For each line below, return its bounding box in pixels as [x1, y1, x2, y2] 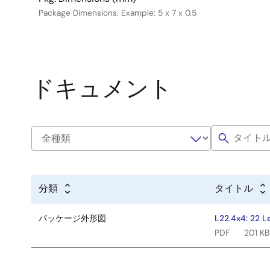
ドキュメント [31, 74, 172, 104]
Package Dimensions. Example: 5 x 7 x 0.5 [39, 8, 196, 18]
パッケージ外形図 [39, 213, 106, 224]
